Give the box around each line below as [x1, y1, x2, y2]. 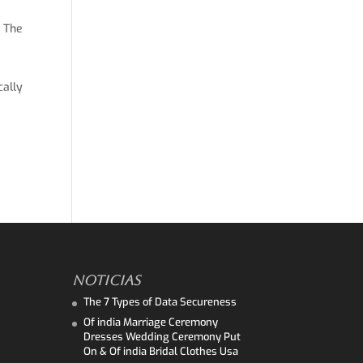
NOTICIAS [72, 272, 141, 289]
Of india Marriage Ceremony [83, 314, 219, 329]
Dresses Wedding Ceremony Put [83, 329, 241, 344]
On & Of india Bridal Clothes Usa [83, 344, 239, 358]
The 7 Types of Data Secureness [83, 295, 237, 310]
